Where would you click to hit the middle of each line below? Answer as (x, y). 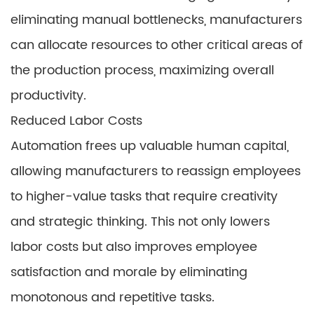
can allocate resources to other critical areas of (157, 45)
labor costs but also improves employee (134, 247)
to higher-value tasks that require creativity (144, 197)
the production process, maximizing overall (142, 70)
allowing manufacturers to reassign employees (156, 171)
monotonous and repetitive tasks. (112, 298)
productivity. (48, 96)
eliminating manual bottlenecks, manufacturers (156, 20)
